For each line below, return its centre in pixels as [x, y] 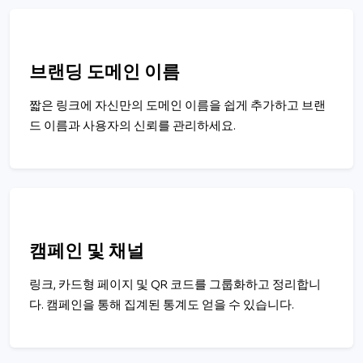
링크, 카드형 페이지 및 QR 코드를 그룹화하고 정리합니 [175, 285]
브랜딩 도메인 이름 [105, 73]
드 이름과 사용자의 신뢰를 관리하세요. [132, 126]
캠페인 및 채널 [87, 252]
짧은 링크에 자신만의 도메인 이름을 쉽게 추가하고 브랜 [177, 106]
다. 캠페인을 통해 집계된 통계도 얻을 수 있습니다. [162, 305]
